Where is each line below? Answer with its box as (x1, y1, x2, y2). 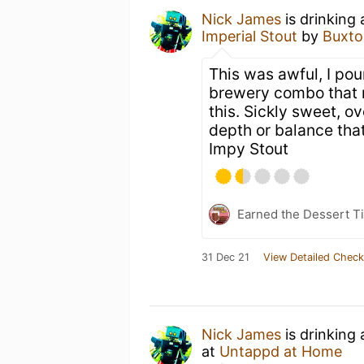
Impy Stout (209, 139, 288, 158)
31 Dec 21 (201, 251, 249, 263)
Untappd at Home (219, 343, 342, 360)
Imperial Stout (201, 28, 297, 45)
